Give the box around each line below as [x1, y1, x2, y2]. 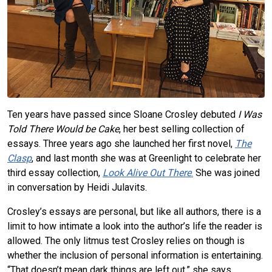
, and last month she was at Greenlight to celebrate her [32, 152, 261, 164]
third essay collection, [7, 166, 103, 178]
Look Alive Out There [103, 166, 191, 178]
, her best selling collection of [119, 123, 245, 135]
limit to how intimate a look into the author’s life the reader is [7, 220, 262, 232]
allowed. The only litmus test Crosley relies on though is [7, 234, 245, 246]
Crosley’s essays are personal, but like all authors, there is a [7, 205, 261, 217]
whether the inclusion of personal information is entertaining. [7, 249, 263, 261]
